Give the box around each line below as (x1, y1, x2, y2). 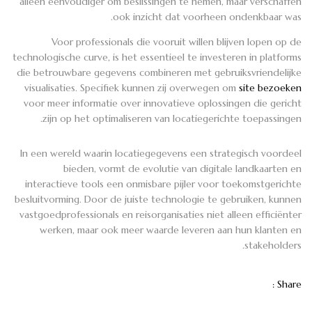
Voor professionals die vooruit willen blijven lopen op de (52, 35, 302, 48)
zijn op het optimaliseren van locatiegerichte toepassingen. (42, 111, 302, 125)
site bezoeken (239, 81, 302, 94)
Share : (277, 277, 302, 290)
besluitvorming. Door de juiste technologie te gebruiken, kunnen (15, 192, 302, 205)
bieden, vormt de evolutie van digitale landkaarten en (63, 162, 302, 175)
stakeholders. (244, 238, 302, 251)
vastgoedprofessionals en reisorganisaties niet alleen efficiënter (19, 208, 302, 221)
